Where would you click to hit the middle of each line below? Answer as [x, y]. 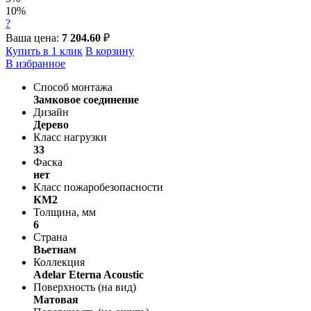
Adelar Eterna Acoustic [89, 274]
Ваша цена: [34, 37]
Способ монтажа [73, 87]
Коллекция [59, 262]
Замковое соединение [86, 99]
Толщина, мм [65, 212]
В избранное [35, 63]
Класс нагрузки [70, 137]
